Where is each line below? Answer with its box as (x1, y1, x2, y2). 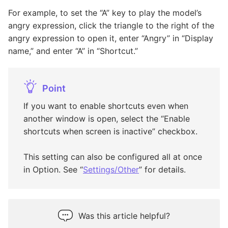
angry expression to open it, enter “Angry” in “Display (8, 33, 213, 44)
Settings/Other (83, 164, 139, 175)
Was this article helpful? (78, 211, 170, 221)
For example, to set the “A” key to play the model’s (8, 8, 202, 18)
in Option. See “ (23, 164, 83, 175)
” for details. (139, 164, 186, 175)
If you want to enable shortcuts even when (23, 101, 188, 111)
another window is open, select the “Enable (23, 113, 190, 124)
